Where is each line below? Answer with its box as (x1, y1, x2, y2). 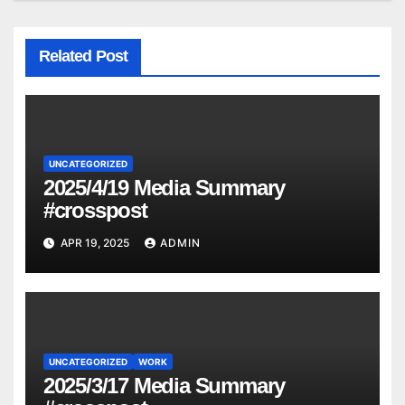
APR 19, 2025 (57, 235, 132, 250)
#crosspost (42, 198, 147, 223)
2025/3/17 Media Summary (42, 372, 286, 398)
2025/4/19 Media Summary (42, 175, 286, 201)
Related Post (38, 46, 127, 65)
